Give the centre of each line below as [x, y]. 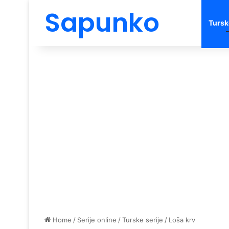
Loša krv [182, 220]
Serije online [97, 220]
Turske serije [143, 220]
